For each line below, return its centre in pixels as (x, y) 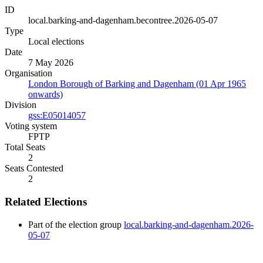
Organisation (28, 73)
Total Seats (25, 147)
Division (21, 105)
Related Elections (46, 202)
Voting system (31, 126)
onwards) (45, 95)
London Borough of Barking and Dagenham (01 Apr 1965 (137, 84)
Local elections (56, 42)
